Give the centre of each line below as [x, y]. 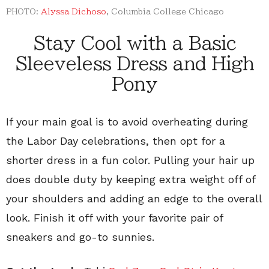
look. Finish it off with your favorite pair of [114, 218]
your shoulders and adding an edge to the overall [134, 199]
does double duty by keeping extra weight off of [131, 180]
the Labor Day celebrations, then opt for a [116, 141]
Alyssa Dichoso [74, 12]
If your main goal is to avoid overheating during [127, 122]
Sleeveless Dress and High [134, 64]
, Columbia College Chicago [165, 12]
